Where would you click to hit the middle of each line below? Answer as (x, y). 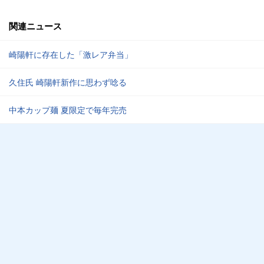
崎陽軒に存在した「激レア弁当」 (71, 54)
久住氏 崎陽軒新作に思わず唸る (68, 82)
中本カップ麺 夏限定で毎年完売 (68, 110)
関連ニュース (35, 26)
